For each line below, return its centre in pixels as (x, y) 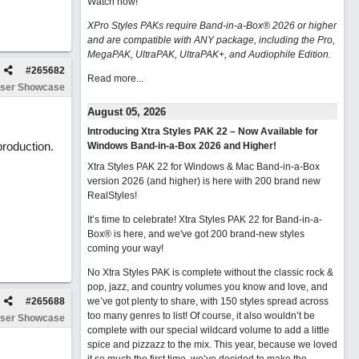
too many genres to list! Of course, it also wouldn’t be (201, 316)
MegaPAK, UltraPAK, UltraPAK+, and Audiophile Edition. (209, 54)
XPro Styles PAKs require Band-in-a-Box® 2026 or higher (212, 26)
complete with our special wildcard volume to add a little (208, 330)
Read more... (115, 79)
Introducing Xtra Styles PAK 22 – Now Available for (202, 131)
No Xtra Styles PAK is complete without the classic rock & (210, 272)
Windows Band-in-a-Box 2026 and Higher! (182, 146)
